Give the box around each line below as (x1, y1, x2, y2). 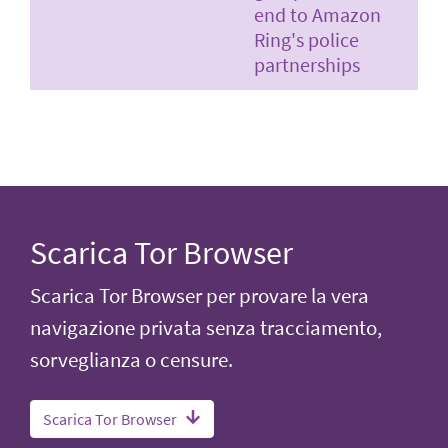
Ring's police (254, 26, 359, 52)
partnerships (254, 51, 360, 77)
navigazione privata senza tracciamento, (30, 314, 382, 341)
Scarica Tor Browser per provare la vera (30, 282, 369, 309)
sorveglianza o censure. (30, 346, 233, 373)
